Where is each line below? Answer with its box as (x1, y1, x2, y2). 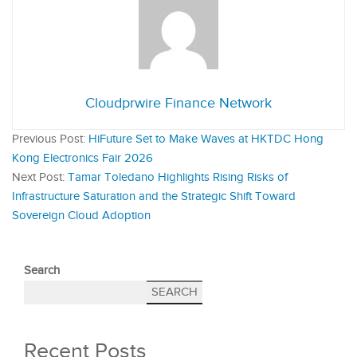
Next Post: (12, 170, 68, 184)
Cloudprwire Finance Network (85, 94, 272, 112)
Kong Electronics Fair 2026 (12, 151, 153, 165)
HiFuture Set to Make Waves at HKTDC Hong (88, 131, 324, 146)
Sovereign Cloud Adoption (12, 208, 151, 222)
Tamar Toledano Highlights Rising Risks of (68, 170, 288, 184)
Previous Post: (12, 131, 88, 146)
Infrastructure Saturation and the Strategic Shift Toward (12, 189, 296, 203)
